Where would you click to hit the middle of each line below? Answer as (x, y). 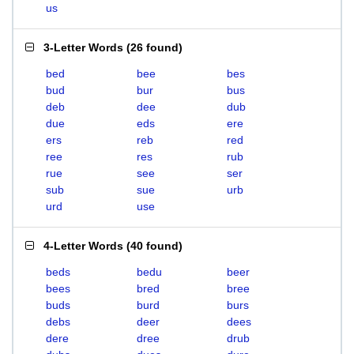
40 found (154, 246)
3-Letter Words (83, 47)
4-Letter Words (83, 246)
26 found (154, 47)
